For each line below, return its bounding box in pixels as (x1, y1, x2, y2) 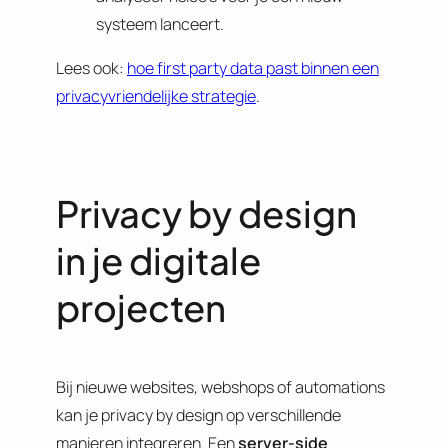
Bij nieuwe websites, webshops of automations (56, 375, 385, 398)
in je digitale (56, 236, 261, 283)
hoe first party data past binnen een (127, 56, 379, 79)
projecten (56, 283, 226, 330)
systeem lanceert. (96, 12, 224, 35)
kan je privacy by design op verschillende (56, 403, 341, 426)
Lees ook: (56, 56, 127, 79)
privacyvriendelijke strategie (56, 84, 256, 107)
